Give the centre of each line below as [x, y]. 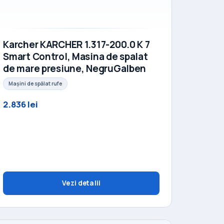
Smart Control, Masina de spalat [75, 56]
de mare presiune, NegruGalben [75, 68]
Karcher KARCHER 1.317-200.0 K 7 [76, 44]
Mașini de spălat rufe [35, 84]
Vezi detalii [81, 183]
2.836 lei [21, 104]
